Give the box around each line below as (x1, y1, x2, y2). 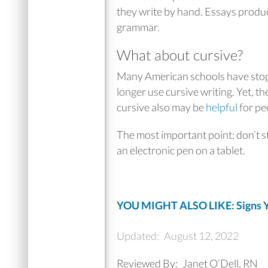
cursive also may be (117, 100, 206, 114)
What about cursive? (117, 45, 243, 63)
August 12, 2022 (164, 229, 239, 242)
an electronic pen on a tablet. (117, 144, 245, 157)
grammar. (117, 20, 160, 33)
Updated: (117, 229, 163, 242)
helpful (206, 100, 237, 114)
